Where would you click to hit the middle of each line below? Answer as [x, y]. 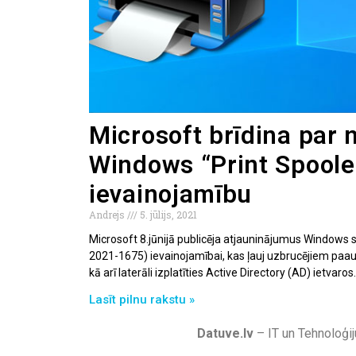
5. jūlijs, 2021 [167, 214]
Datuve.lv [225, 333]
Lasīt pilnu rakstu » [142, 299]
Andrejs [108, 214]
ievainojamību [171, 194]
